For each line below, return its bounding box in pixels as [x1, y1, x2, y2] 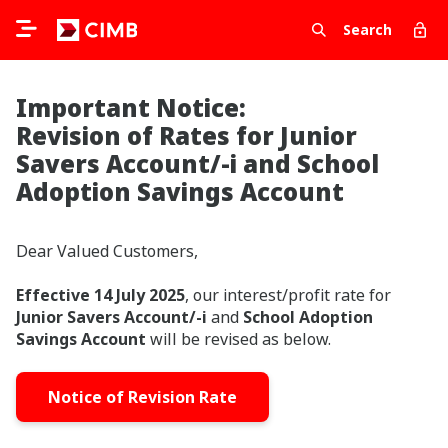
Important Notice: [16, 91, 246, 124]
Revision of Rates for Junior [16, 119, 357, 152]
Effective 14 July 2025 [16, 284, 185, 306]
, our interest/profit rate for [185, 284, 391, 306]
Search [343, 20, 392, 39]
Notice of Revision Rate [48, 386, 237, 408]
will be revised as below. [146, 328, 331, 350]
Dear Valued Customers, [16, 240, 198, 262]
